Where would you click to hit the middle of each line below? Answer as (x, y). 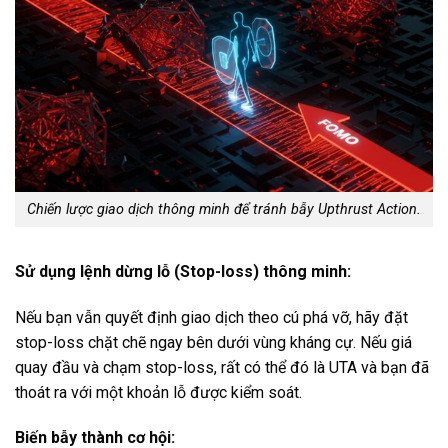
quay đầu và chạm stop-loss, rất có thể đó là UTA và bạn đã (222, 367)
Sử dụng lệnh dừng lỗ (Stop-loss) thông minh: (183, 271)
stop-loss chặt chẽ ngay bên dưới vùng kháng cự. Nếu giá (213, 342)
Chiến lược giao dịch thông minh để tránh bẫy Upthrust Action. (224, 209)
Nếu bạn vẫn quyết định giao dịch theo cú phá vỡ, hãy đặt (211, 317)
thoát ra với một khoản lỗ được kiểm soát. (158, 392)
